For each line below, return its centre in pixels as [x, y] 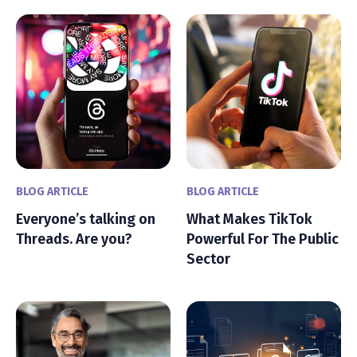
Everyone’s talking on [86, 219]
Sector [210, 259]
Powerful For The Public [263, 239]
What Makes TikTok [249, 219]
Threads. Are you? [76, 239]
